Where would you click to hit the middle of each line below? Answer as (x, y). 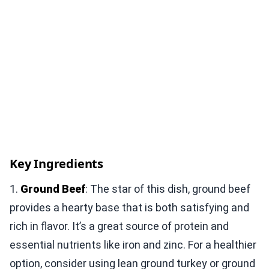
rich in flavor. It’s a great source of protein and (119, 226)
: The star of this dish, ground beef (168, 189)
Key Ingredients (56, 163)
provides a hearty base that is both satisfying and (129, 207)
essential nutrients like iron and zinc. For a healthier (133, 244)
